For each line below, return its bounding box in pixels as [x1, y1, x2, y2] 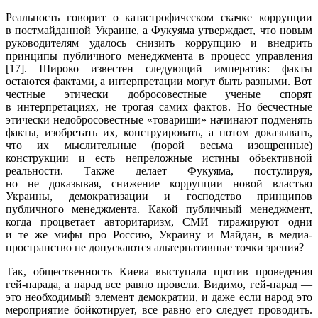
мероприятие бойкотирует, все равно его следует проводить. [6, 303, 312, 316]
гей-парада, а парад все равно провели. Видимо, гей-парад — [6, 278, 312, 290]
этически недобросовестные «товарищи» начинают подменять [6, 113, 312, 126]
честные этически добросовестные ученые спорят [6, 87, 312, 100]
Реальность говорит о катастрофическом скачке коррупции [6, 11, 312, 23]
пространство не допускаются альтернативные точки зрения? [6, 241, 304, 253]
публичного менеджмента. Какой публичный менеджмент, [6, 202, 312, 215]
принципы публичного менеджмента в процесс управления [6, 49, 312, 62]
